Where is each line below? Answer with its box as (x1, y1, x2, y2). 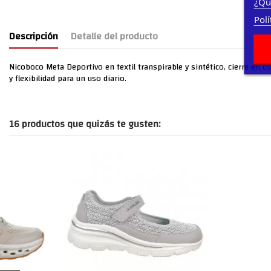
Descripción (9, 27, 58, 45)
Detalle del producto (71, 27, 158, 45)
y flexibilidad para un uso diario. (9, 70, 126, 87)
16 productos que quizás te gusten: (9, 114, 160, 133)
